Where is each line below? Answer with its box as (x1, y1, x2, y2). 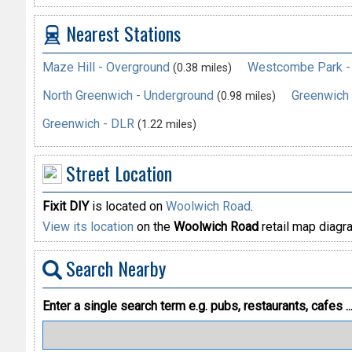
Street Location (65, 158, 172, 187)
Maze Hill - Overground (42, 59, 170, 75)
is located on (88, 199, 166, 214)
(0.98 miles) (216, 89, 276, 103)
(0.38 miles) (172, 60, 232, 75)
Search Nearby (65, 254, 166, 283)
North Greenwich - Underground (42, 87, 214, 103)
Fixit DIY (42, 199, 89, 214)
